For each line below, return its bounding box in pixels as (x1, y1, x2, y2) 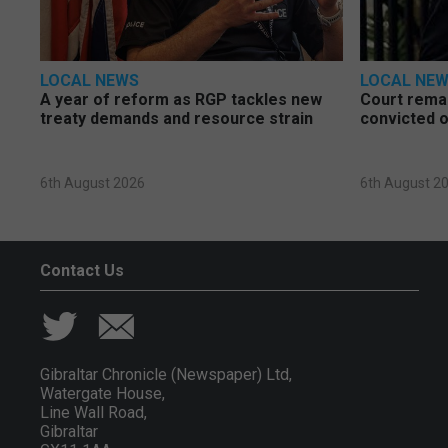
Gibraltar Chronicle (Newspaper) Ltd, (40, 365, 292, 385)
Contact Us (40, 261, 124, 281)
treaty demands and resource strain (40, 109, 313, 129)
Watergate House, (40, 384, 165, 404)
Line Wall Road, (40, 403, 147, 423)
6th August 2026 (40, 175, 145, 192)
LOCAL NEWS (40, 71, 139, 91)
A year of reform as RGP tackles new (40, 90, 322, 110)
